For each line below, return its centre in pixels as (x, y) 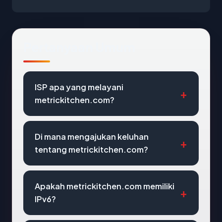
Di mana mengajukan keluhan (92, 137)
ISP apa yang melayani (79, 87)
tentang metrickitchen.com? (91, 149)
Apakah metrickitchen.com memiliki (105, 186)
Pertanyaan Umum (79, 47)
